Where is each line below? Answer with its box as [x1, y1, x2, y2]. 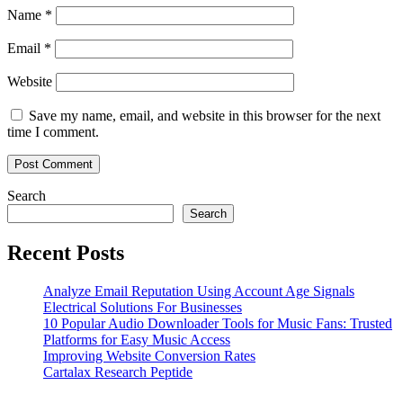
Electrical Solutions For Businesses [43, 299, 242, 315]
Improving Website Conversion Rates [43, 347, 255, 363]
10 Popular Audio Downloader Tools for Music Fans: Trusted [43, 315, 392, 331]
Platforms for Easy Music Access [43, 331, 230, 347]
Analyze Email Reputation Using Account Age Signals [43, 282, 354, 299]
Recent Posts [7, 240, 124, 264]
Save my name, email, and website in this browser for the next [29, 107, 381, 123]
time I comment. [7, 123, 99, 139]
